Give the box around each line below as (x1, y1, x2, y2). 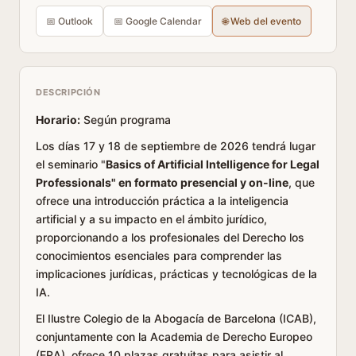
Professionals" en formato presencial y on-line (36, 176, 288, 189)
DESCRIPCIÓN (36, 87, 101, 98)
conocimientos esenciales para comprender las (36, 249, 282, 262)
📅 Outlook (46, 15, 93, 27)
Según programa (80, 113, 171, 126)
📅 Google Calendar (114, 15, 202, 27)
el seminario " (36, 157, 106, 171)
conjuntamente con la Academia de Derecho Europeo (36, 330, 312, 343)
